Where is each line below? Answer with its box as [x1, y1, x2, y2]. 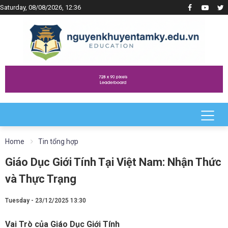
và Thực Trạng [5, 172, 76, 185]
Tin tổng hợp [38, 137, 78, 146]
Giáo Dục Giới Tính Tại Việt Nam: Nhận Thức [5, 155, 221, 168]
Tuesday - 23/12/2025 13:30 [5, 196, 86, 204]
